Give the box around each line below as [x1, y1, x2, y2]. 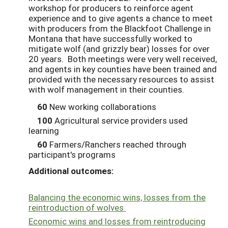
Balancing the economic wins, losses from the [28, 191, 206, 204]
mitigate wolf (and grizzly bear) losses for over [28, 42, 210, 54]
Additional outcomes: [28, 165, 113, 177]
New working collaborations [47, 100, 156, 112]
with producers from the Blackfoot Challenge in [28, 22, 211, 34]
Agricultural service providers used [52, 114, 188, 126]
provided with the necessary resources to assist [28, 73, 214, 85]
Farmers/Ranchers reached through [47, 138, 186, 150]
